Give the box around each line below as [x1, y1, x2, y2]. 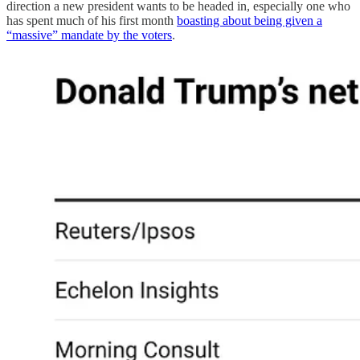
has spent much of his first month [6, 13, 177, 27]
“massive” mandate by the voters [6, 27, 172, 42]
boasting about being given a [177, 13, 322, 27]
